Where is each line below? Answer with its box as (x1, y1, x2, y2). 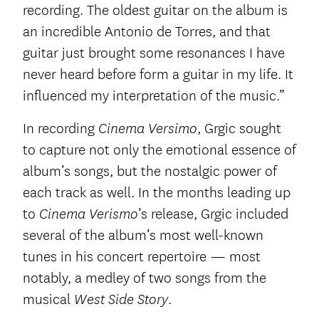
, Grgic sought (197, 120, 281, 138)
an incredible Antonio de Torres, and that (23, 23, 271, 41)
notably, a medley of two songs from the (23, 269, 266, 288)
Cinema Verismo (39, 206, 138, 224)
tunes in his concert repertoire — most (23, 248, 261, 266)
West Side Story (74, 291, 168, 309)
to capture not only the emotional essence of (23, 141, 296, 159)
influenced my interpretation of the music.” (23, 87, 285, 105)
